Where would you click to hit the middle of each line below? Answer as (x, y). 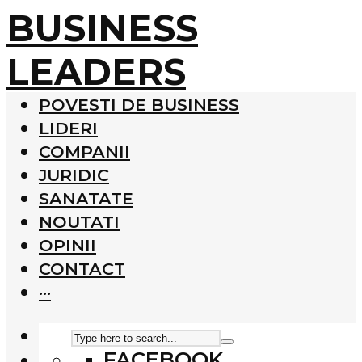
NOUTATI (79, 221)
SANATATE (86, 198)
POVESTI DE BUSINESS (139, 104)
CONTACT (82, 268)
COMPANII (84, 151)
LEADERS (96, 72)
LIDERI (68, 128)
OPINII (67, 245)
